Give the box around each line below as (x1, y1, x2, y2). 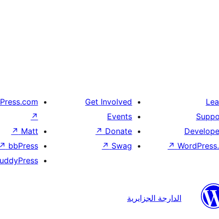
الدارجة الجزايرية (127, 193, 181, 203)
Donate (105, 126, 132, 136)
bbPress (8, 140, 38, 151)
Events (107, 111, 132, 121)
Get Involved (85, 96, 132, 107)
